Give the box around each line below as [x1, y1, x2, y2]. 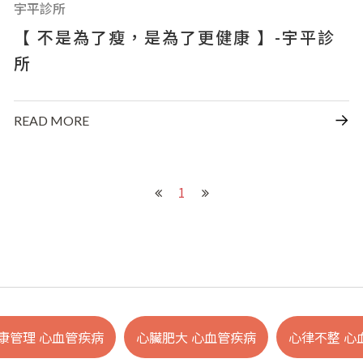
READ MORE [14, 112, 90, 128]
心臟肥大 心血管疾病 [136, 327, 256, 348]
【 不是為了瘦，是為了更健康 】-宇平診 [14, 24, 336, 49]
